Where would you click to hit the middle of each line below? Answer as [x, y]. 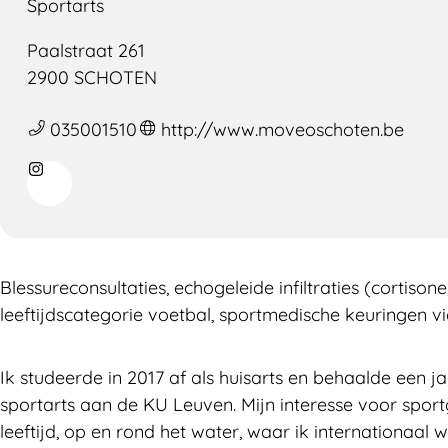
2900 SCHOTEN [92, 78]
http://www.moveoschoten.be [282, 130]
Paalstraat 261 [86, 51]
